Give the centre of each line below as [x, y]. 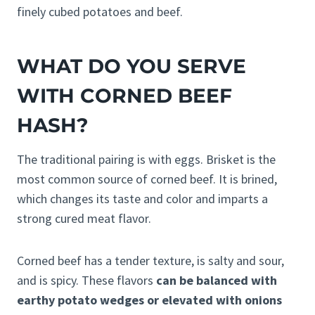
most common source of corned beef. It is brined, [147, 179]
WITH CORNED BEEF [124, 96]
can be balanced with [217, 281]
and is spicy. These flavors [86, 281]
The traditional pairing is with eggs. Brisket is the [146, 160]
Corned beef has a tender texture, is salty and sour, [150, 261]
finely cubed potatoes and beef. [100, 12]
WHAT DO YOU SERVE [131, 66]
